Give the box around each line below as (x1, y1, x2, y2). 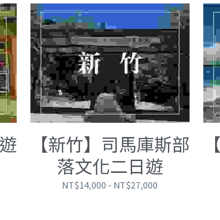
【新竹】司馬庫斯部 (30, 130, 190, 156)
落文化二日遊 (56, 152, 163, 178)
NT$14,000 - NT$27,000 (62, 178, 158, 191)
